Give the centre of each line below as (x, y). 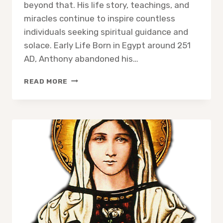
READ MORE (46, 81)
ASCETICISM (91, 152)
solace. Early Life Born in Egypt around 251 (107, 45)
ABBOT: (82, 110)
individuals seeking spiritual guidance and (106, 32)
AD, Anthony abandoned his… (81, 58)
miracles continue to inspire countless (100, 18)
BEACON (83, 131)
